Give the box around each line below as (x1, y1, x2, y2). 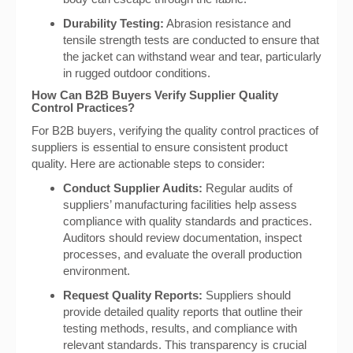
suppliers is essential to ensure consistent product (32, 140, 288, 154)
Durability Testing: (63, 17, 164, 30)
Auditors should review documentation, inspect (63, 231, 302, 244)
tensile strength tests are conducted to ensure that (63, 33, 319, 46)
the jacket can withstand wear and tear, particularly (63, 50, 321, 63)
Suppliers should (203, 288, 291, 302)
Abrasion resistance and (164, 17, 291, 30)
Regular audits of (203, 181, 292, 195)
